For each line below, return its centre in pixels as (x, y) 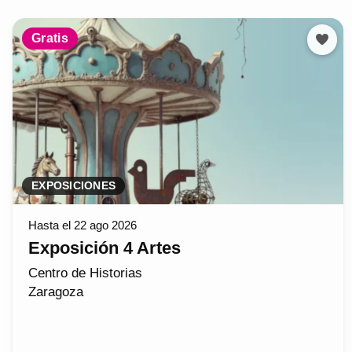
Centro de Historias (85, 273)
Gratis (50, 38)
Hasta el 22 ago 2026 (82, 225)
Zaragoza (56, 292)
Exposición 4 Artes (104, 248)
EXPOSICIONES (74, 186)
